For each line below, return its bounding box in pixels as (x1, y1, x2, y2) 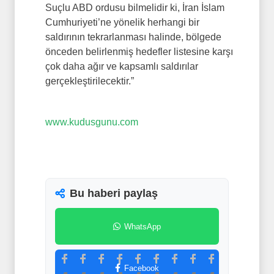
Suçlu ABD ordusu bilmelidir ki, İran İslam (45, 2, 224, 13)
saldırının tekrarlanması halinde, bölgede (45, 32, 221, 43)
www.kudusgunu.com (45, 117, 141, 128)
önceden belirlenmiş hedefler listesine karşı (45, 46, 233, 57)
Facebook (124, 263, 159, 273)
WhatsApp (124, 221, 161, 231)
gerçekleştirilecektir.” (45, 76, 134, 87)
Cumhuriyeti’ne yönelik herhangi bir (45, 17, 199, 28)
